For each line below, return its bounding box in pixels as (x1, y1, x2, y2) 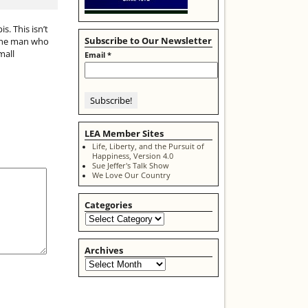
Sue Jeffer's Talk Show (91, 160, 169, 170)
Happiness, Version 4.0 (91, 151, 173, 161)
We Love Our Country (91, 170, 170, 180)
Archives (85, 243, 123, 256)
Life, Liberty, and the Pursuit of (91, 141, 204, 151)
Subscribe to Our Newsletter (85, 34, 212, 47)
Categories (85, 198, 132, 211)
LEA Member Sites (85, 127, 164, 140)
